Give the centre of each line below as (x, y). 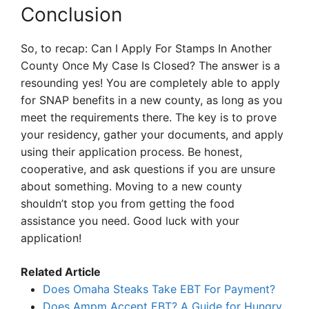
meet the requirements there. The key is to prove (149, 118)
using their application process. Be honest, (131, 152)
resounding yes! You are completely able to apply (150, 83)
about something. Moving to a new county (131, 187)
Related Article (61, 272)
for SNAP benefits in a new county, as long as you (151, 100)
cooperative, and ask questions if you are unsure (148, 169)
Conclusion (71, 15)
